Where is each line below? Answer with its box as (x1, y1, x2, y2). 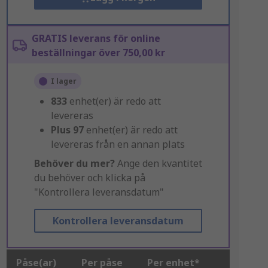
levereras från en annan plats (50, 138, 185, 151)
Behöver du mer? (33, 157, 115, 170)
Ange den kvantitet (114, 157, 202, 170)
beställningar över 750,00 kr (31, 46, 165, 59)
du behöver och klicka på (33, 171, 145, 184)
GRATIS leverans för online (31, 32, 160, 45)
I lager (50, 76, 77, 86)
